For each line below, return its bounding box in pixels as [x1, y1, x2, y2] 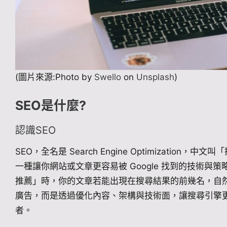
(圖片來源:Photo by [15, 71, 92, 82]
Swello [92, 71, 121, 82]
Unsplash [134, 71, 174, 82]
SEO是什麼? [15, 98, 86, 113]
